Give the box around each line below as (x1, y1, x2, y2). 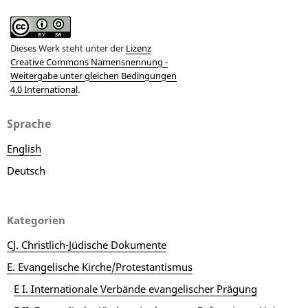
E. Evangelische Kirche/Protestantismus (6, 260, 192, 274)
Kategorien (6, 213, 65, 228)
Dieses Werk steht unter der (10, 42, 126, 55)
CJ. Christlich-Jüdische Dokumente (6, 238, 166, 252)
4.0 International (10, 83, 78, 96)
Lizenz (125, 42, 151, 55)
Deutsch (6, 164, 45, 178)
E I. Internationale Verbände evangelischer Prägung (13, 282, 257, 296)
